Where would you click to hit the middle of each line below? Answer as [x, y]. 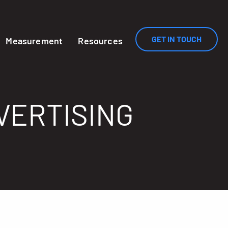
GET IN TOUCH [177, 39]
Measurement [34, 40]
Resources [100, 40]
